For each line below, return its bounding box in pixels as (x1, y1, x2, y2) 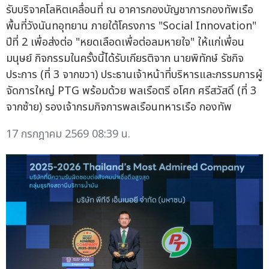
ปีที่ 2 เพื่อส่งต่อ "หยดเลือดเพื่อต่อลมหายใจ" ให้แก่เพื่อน (6, 34, 244, 50)
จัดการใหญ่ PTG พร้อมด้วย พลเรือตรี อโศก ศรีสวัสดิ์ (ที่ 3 (6, 82, 256, 99)
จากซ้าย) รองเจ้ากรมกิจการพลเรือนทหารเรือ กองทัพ (6, 98, 232, 115)
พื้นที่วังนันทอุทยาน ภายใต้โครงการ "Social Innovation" (6, 17, 256, 34)
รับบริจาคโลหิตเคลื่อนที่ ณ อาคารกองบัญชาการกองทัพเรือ (6, 1, 253, 18)
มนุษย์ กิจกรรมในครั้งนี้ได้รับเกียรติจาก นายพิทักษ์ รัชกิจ (6, 50, 244, 67)
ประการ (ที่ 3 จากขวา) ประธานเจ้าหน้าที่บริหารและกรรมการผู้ (6, 66, 262, 83)
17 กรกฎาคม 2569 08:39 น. (6, 125, 130, 142)
